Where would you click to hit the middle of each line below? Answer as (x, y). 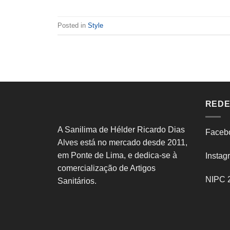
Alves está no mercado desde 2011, (122, 143)
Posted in (73, 25)
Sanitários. (77, 181)
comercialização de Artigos (107, 168)
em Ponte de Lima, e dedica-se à (117, 156)
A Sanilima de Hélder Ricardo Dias (121, 130)
